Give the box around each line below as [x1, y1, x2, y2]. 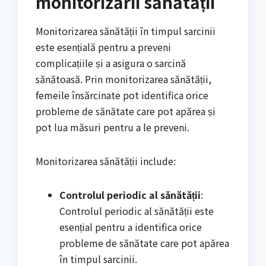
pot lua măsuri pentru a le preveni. [36, 119, 189, 134]
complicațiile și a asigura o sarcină [36, 55, 186, 70]
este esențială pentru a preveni [36, 39, 171, 54]
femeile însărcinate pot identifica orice [36, 87, 208, 102]
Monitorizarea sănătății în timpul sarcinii [36, 23, 216, 38]
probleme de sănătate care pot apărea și [36, 103, 216, 118]
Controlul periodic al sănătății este [59, 203, 214, 218]
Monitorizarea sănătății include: [36, 153, 176, 168]
